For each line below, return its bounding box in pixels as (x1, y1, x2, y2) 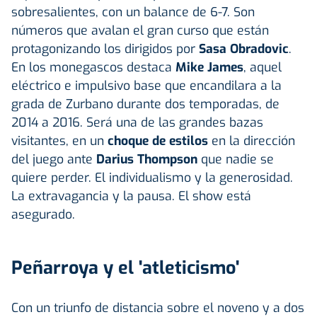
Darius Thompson (96, 150, 197, 168)
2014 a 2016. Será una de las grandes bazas (11, 113, 263, 131)
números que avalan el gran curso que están (11, 21, 269, 39)
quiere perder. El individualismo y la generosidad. (11, 168, 293, 186)
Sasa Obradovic (199, 40, 289, 57)
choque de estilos (108, 132, 208, 149)
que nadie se (197, 150, 274, 168)
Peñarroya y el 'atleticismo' (11, 255, 240, 279)
